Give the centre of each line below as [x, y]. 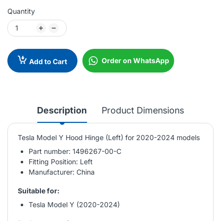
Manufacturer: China [62, 172]
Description [62, 110]
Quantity [21, 11]
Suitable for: [39, 190]
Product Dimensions [143, 110]
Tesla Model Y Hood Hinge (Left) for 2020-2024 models [109, 137]
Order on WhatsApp [135, 60]
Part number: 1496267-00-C [75, 151]
